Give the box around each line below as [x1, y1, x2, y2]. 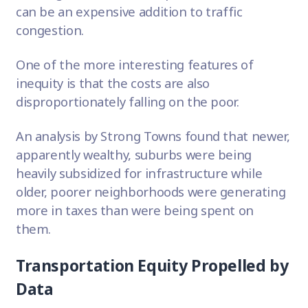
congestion [15, 21, 82, 39]
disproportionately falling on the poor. [15, 93, 243, 111]
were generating [184, 183, 286, 201]
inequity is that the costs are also [15, 74, 210, 92]
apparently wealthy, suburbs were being [15, 146, 252, 164]
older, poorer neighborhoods [15, 183, 185, 201]
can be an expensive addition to [15, 3, 206, 21]
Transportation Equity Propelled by [15, 254, 289, 277]
